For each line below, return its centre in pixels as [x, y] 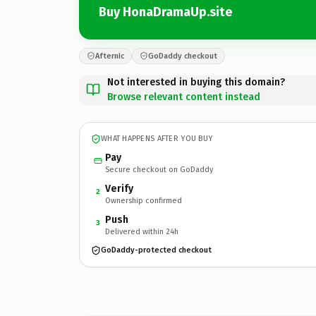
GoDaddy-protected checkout [156, 250]
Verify [119, 188]
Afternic [110, 56]
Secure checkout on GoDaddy [159, 169]
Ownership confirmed [144, 200]
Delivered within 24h [142, 231]
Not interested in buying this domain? [196, 82]
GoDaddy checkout [183, 56]
